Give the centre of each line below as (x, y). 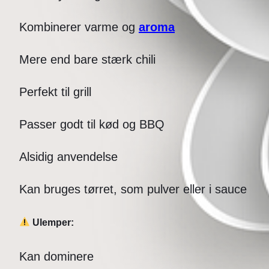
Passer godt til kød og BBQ (92, 125)
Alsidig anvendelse (68, 157)
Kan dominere (56, 256)
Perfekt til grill (55, 92)
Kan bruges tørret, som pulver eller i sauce (133, 189)
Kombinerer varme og (79, 27)
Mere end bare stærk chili (87, 60)
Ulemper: (52, 222)
